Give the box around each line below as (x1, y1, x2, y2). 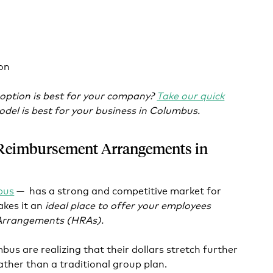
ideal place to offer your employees (45, 197, 211, 211)
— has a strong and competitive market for (14, 183, 222, 197)
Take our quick (157, 88, 225, 102)
